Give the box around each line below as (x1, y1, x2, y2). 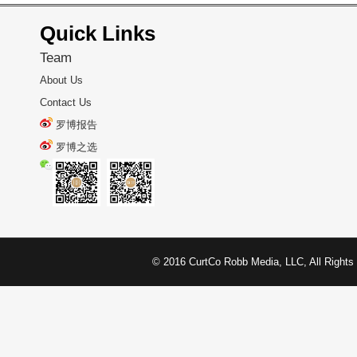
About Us (40, 74, 83, 87)
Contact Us (40, 96, 92, 109)
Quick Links (40, 22, 155, 45)
